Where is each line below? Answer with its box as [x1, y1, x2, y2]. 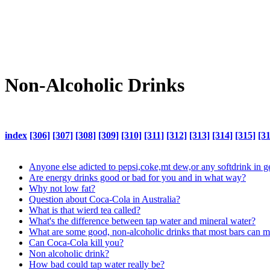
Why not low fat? [29, 183, 95, 193]
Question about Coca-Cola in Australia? [29, 193, 180, 204]
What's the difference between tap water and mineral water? [29, 215, 256, 226]
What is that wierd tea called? [29, 204, 140, 215]
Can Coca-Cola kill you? [29, 237, 124, 248]
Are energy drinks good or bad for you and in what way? [29, 172, 246, 183]
